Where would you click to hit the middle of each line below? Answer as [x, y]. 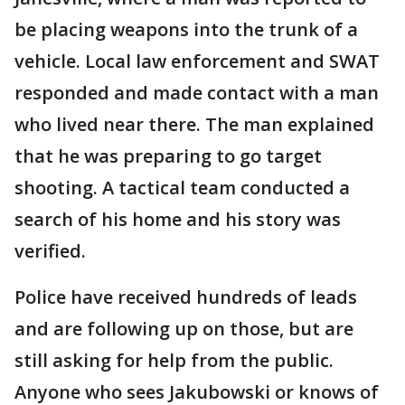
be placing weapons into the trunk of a [186, 30]
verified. [50, 251]
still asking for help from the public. [174, 361]
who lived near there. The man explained [194, 125]
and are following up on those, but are [184, 329]
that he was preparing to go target [168, 156]
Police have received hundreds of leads [186, 297]
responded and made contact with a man [197, 93]
